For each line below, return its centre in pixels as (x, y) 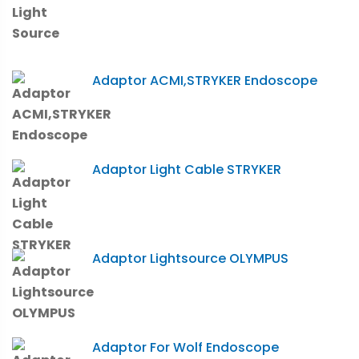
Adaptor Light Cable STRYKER (187, 169)
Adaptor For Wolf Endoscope (186, 347)
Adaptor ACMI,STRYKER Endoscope (205, 80)
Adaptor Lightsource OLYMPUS (190, 258)
